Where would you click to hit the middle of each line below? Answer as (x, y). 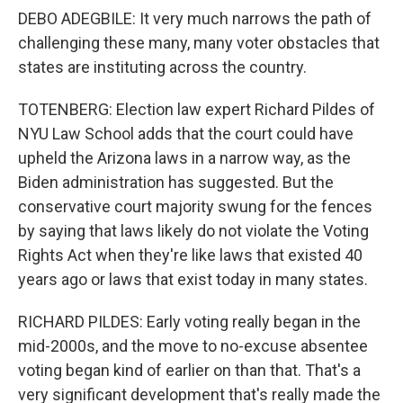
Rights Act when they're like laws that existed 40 (190, 255)
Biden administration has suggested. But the (176, 182)
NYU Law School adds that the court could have (186, 134)
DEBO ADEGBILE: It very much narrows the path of (195, 18)
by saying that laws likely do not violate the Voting (193, 231)
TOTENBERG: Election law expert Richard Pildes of (197, 109)
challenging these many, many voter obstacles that (199, 43)
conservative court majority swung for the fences (195, 206)
